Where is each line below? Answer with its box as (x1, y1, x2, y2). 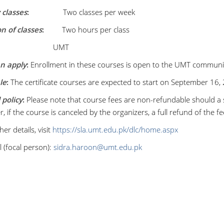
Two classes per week (32, 7, 135, 17)
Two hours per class (45, 24, 129, 34)
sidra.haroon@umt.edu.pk (53, 142, 142, 152)
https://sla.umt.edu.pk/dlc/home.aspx (52, 124, 178, 134)
